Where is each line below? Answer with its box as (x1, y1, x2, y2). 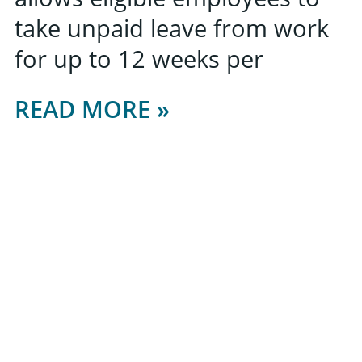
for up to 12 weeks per (15, 43, 263, 75)
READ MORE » (15, 92, 170, 124)
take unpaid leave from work (15, 12, 329, 44)
